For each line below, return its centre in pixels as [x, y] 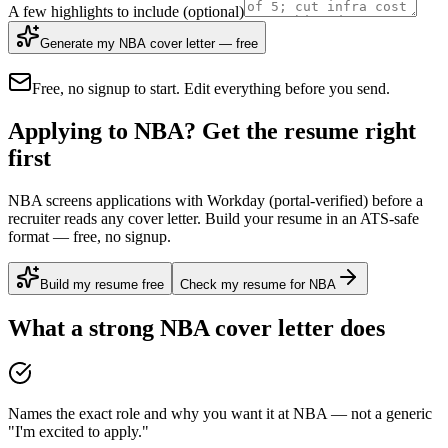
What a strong [84, 327]
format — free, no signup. [89, 236]
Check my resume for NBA [258, 284]
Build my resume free [102, 284]
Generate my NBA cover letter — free [149, 43]
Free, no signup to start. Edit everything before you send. [211, 88]
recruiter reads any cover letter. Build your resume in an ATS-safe [213, 218]
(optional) [213, 11]
